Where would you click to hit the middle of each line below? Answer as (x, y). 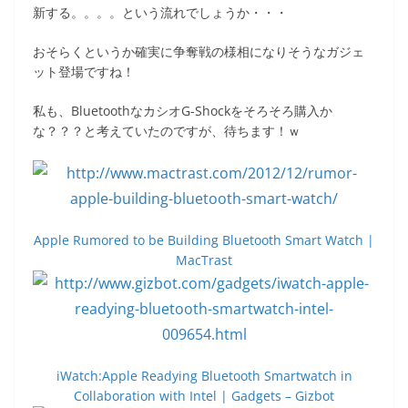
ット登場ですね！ (84, 71)
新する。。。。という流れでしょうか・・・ (160, 12)
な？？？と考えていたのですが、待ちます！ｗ (167, 130)
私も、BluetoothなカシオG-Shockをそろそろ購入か (183, 110)
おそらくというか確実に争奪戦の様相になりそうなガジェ (199, 51)
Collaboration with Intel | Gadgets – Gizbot (204, 395)
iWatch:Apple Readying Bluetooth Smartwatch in (204, 375)
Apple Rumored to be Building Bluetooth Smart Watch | (204, 240)
